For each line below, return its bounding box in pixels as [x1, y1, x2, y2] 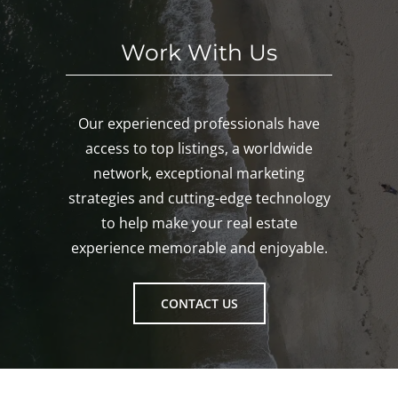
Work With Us [121, 38, 277, 66]
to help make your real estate [100, 212, 298, 233]
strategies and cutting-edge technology [68, 187, 330, 208]
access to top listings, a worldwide [85, 138, 313, 158]
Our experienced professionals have [78, 113, 320, 133]
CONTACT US [160, 294, 238, 312]
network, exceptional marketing [93, 163, 305, 183]
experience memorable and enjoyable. [70, 237, 328, 258]
